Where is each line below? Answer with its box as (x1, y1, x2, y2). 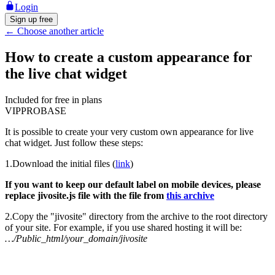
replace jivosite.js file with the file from (5, 190, 166, 201)
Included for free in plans (5, 94, 102, 105)
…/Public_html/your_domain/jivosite (5, 233, 147, 244)
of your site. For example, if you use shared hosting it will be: (5, 222, 242, 233)
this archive (166, 190, 214, 201)
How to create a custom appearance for (5, 48, 252, 65)
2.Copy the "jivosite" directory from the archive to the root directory (5, 211, 268, 222)
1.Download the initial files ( (5, 158, 115, 169)
